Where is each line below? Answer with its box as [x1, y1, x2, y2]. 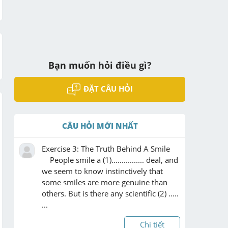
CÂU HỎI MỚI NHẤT [62, 120, 138, 131]
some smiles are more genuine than [42, 177, 167, 187]
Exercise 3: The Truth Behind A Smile [42, 143, 170, 154]
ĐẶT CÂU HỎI [83, 83, 133, 94]
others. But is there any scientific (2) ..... [42, 188, 179, 198]
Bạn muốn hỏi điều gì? [48, 59, 152, 71]
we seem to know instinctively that [42, 165, 163, 176]
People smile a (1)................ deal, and [42, 154, 178, 165]
